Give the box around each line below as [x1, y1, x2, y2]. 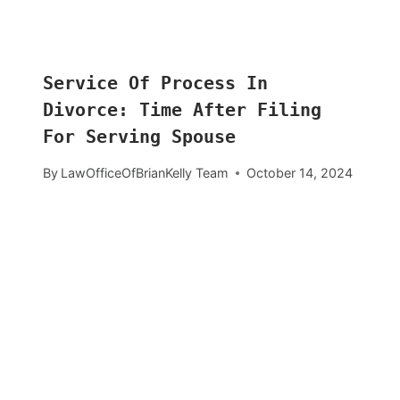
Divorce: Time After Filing [43, 99, 321, 121]
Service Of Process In [43, 72, 268, 95]
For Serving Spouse [43, 126, 236, 148]
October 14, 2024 [246, 165, 354, 181]
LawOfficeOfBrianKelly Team [61, 165, 229, 181]
